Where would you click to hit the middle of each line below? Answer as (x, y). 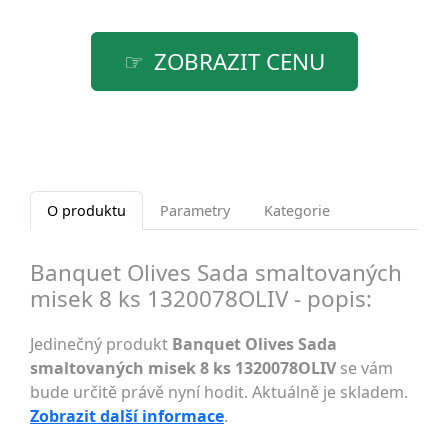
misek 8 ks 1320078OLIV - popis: (201, 298)
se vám (364, 368)
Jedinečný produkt (101, 344)
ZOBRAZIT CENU (239, 61)
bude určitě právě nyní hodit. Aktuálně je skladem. (219, 392)
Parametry (195, 210)
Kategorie (297, 210)
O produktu (86, 210)
